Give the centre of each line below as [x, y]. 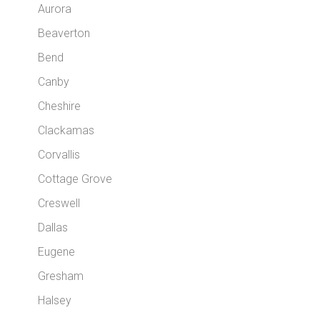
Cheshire [60, 106]
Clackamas [66, 130]
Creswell [59, 203]
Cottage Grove [75, 179]
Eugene [57, 252]
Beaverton [64, 33]
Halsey [55, 300]
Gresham [61, 276]
